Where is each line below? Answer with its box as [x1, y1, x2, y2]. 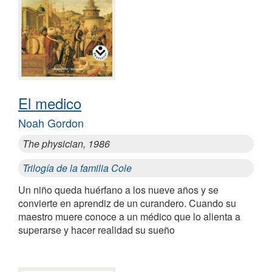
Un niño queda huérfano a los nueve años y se [18, 182, 219, 197]
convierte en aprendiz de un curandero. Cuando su [18, 195, 236, 210]
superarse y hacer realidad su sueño [18, 222, 175, 237]
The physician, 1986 [22, 136, 110, 151]
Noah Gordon [18, 114, 84, 131]
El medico [18, 92, 81, 114]
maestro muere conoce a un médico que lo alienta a [18, 209, 240, 223]
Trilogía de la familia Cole [22, 160, 132, 175]
